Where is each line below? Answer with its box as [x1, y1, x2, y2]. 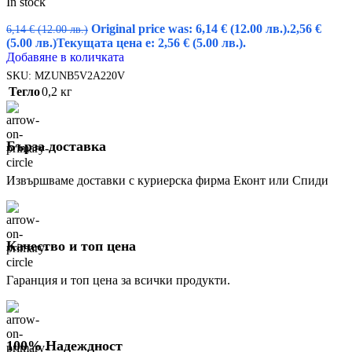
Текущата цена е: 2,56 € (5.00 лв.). [57, 36, 246, 50]
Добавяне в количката [6, 50, 124, 64]
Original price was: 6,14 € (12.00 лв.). [91, 22, 290, 36]
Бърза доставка [6, 138, 106, 155]
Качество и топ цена [6, 238, 136, 255]
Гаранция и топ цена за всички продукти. [6, 273, 230, 288]
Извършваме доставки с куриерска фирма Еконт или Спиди [6, 174, 328, 188]
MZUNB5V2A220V [35, 69, 125, 82]
